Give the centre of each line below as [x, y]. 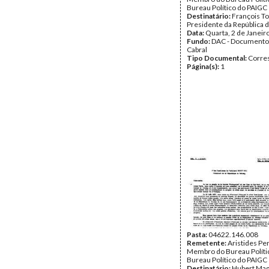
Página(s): [204, 66]
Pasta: [198, 234]
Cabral [197, 50]
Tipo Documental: [217, 58]
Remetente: [207, 243]
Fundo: [199, 41]
